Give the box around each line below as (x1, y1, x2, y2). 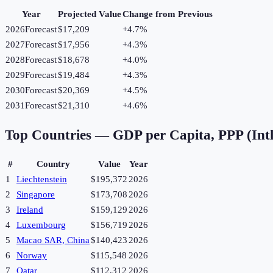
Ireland (16, 205, 43, 215)
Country (36, 159, 70, 169)
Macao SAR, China (16, 235, 90, 246)
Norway (16, 250, 47, 261)
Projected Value (58, 9, 121, 19)
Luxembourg (16, 220, 66, 230)
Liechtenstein (16, 174, 67, 185)
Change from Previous (122, 9, 213, 19)
